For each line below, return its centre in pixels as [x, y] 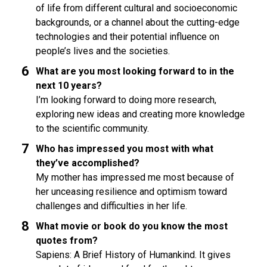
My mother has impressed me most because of [135, 177]
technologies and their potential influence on [128, 37]
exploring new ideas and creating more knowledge [141, 114]
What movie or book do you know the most [132, 226]
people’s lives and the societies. [103, 51]
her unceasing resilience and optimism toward [132, 192]
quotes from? [67, 240]
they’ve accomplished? [88, 163]
